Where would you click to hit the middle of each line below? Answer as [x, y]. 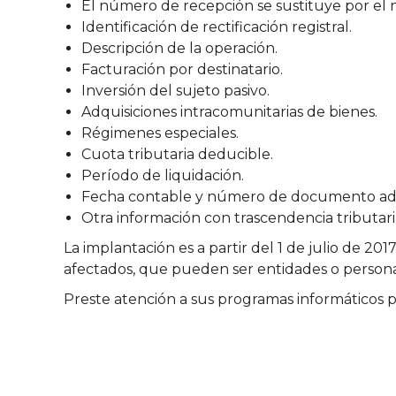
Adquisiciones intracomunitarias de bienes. [229, 112]
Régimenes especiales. [160, 133]
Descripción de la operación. [179, 48]
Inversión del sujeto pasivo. [175, 91]
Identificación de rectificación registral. [217, 27]
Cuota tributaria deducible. [177, 154]
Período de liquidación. [163, 175]
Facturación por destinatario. [182, 69]
